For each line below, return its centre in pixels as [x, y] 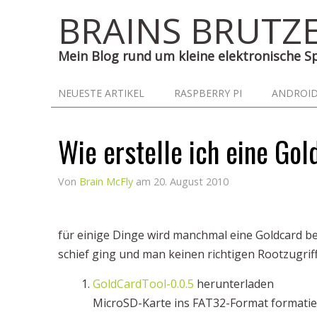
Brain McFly [106, 181]
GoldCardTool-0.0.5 [143, 284]
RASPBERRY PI [208, 93]
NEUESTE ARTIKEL [101, 93]
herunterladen [234, 284]
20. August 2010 [190, 181]
